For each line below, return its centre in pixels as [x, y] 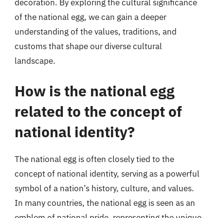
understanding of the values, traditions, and [96, 32]
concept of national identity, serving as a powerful [107, 173]
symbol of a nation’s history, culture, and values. [104, 188]
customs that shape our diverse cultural [88, 46]
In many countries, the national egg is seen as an [105, 203]
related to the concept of [98, 111]
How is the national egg [95, 91]
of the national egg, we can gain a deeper [91, 17]
